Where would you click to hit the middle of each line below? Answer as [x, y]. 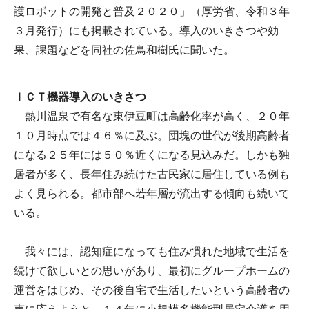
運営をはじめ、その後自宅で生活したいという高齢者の [152, 290]
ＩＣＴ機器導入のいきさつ [80, 97]
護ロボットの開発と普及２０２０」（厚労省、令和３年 [152, 11]
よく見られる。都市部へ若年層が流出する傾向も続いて [152, 193]
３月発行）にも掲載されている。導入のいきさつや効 [146, 30]
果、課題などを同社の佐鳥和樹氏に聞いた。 [124, 50]
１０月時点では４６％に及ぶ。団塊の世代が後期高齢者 [152, 135]
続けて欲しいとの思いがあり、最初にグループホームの [152, 270]
